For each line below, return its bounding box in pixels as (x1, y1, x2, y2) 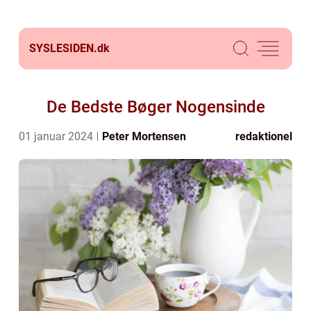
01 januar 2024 (19, 130, 96, 143)
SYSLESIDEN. (29, 42, 97, 55)
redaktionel (235, 130, 292, 143)
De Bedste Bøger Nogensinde (46, 97, 265, 117)
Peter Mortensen (102, 130, 186, 143)
